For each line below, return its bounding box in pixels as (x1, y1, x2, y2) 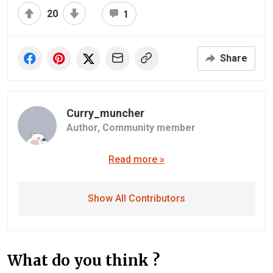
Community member (102, 122, 196, 133)
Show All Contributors (88, 193, 185, 204)
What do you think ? (7, 251, 160, 270)
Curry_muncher (66, 107, 144, 119)
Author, (66, 122, 102, 133)
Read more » (108, 154, 165, 165)
